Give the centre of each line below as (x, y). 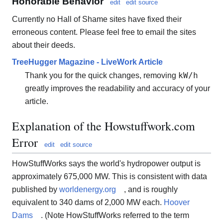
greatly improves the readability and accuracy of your (117, 89)
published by (36, 190)
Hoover (177, 203)
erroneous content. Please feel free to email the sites (104, 32)
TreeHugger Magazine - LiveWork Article (87, 62)
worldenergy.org (88, 190)
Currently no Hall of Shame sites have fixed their (97, 19)
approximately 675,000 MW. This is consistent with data (110, 177)
